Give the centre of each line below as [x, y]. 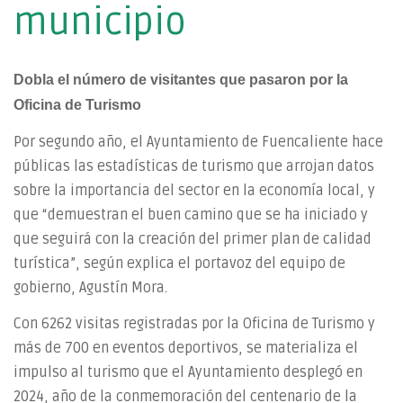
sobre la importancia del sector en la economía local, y [194, 190]
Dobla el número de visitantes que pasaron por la [181, 80]
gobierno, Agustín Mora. [90, 287]
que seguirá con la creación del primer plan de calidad [193, 239]
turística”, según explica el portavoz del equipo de [179, 263]
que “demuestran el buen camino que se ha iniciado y [191, 215]
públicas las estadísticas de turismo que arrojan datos [194, 166]
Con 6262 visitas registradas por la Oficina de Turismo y [194, 324]
